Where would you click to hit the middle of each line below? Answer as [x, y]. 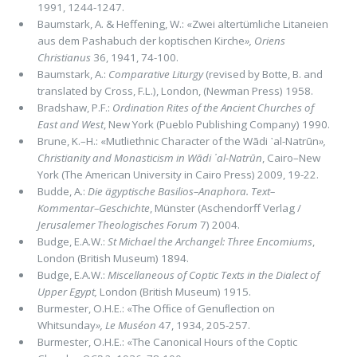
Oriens [269, 40]
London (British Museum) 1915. [174, 291]
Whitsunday [66, 325]
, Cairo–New [291, 157]
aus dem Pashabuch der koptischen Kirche [141, 40]
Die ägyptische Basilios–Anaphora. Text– [181, 191]
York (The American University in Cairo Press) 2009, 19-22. [178, 174]
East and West [70, 124]
